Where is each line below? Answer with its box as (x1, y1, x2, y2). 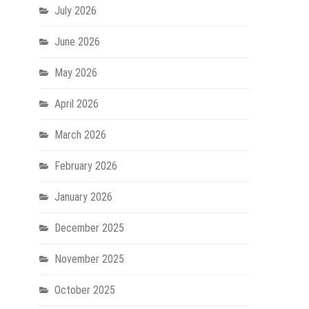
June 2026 (54, 34, 100, 48)
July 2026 (54, 3, 97, 17)
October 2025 (54, 283, 115, 297)
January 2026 (54, 190, 112, 203)
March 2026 (54, 128, 106, 141)
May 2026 (54, 66, 97, 79)
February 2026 (54, 159, 117, 172)
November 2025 (54, 252, 124, 266)
